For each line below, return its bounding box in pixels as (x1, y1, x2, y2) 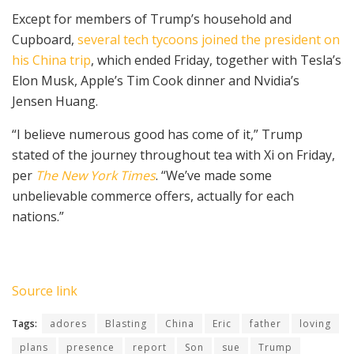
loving (299, 316, 331, 330)
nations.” (12, 207, 64, 225)
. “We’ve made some (156, 166, 272, 184)
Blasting (105, 316, 147, 330)
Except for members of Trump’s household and (12, 9, 292, 28)
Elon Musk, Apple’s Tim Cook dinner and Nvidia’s (12, 71, 299, 89)
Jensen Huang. (12, 92, 98, 110)
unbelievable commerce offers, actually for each (12, 186, 294, 205)
